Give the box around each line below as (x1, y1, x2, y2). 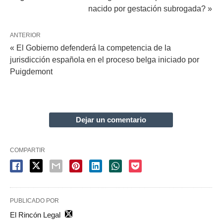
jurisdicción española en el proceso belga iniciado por (10, 55, 199, 64)
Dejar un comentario (76, 115, 146, 124)
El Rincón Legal (10, 210, 60, 219)
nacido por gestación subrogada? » (88, 4, 212, 13)
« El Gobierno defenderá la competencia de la (10, 43, 171, 52)
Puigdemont (10, 67, 53, 76)
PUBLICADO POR (10, 197, 59, 204)
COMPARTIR (10, 146, 45, 154)
